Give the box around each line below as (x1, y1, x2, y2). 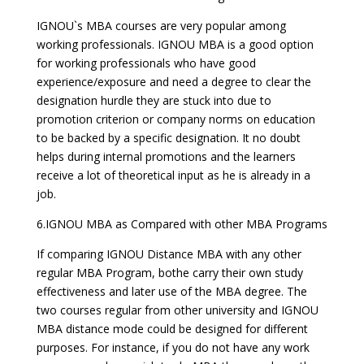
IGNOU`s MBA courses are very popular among (36, 18, 286, 33)
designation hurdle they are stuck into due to (36, 93, 271, 108)
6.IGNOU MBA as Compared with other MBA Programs (36, 216, 327, 232)
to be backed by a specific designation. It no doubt (36, 130, 301, 145)
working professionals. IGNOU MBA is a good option (36, 37, 314, 52)
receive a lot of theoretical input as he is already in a (36, 167, 310, 183)
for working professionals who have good (36, 55, 256, 71)
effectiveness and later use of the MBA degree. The (36, 284, 307, 299)
